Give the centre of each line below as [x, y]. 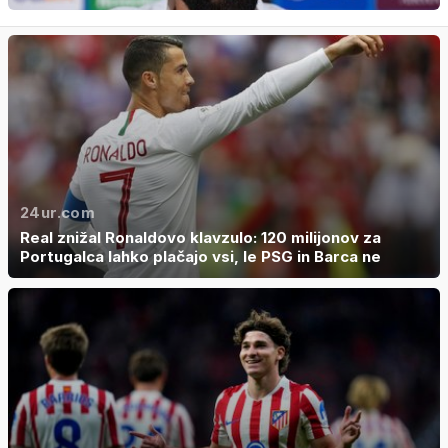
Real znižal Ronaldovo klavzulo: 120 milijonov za [200, 237]
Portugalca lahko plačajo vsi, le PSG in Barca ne [200, 256]
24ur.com [57, 212]
